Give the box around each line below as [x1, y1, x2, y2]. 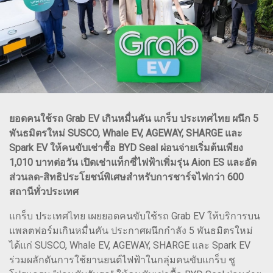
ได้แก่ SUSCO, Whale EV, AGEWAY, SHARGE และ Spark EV [9, 239, 250, 252]
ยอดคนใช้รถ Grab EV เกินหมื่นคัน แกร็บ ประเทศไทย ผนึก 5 [9, 113, 258, 125]
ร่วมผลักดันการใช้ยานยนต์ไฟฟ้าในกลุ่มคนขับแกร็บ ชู [9, 254, 235, 266]
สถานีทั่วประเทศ [9, 186, 79, 198]
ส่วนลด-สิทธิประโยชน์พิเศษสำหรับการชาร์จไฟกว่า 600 [9, 171, 244, 183]
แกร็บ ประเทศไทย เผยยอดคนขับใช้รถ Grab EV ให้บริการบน [9, 210, 260, 222]
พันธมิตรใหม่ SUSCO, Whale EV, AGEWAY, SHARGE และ [9, 127, 243, 140]
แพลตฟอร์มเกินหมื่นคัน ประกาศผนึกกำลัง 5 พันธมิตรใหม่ [9, 225, 253, 237]
